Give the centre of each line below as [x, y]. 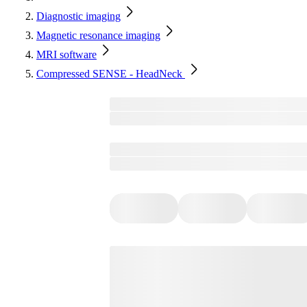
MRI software [66, 54]
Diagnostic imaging [78, 16]
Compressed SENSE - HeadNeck [111, 74]
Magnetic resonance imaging [98, 35]
